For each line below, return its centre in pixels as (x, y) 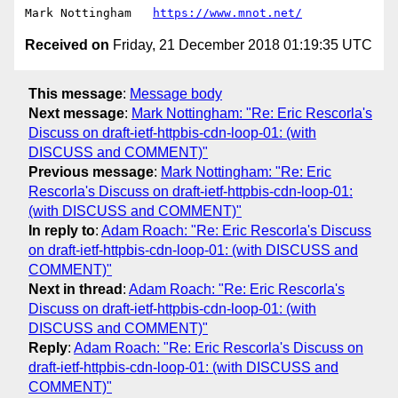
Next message (76, 113)
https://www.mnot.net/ (227, 13)
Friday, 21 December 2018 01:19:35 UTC (241, 45)
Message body (176, 93)
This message (76, 93)
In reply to (62, 230)
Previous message (91, 171)
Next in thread (76, 289)
